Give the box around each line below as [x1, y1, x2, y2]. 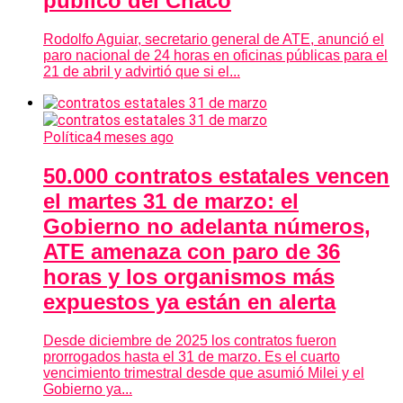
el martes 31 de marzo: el [43, 189, 299, 214]
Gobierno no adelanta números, [43, 214, 371, 239]
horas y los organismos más [43, 264, 335, 290]
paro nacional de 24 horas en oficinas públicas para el [43, 48, 388, 64]
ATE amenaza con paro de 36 [43, 239, 340, 264]
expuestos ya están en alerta [43, 290, 336, 315]
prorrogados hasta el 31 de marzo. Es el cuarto [43, 349, 340, 365]
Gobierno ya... [43, 381, 132, 398]
